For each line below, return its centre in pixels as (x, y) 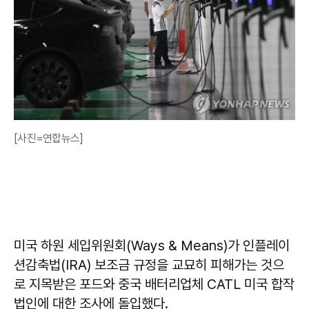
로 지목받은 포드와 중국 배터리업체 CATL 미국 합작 (154, 285)
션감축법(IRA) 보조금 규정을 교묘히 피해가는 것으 (149, 265)
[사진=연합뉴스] (49, 139)
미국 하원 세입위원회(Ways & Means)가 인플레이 (152, 246)
